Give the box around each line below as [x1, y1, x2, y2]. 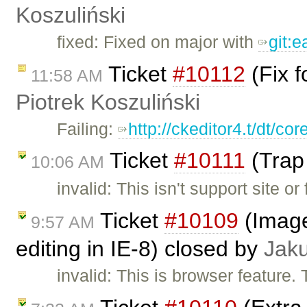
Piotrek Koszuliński [16, 89, 200, 114]
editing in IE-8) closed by [16, 236, 264, 262]
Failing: [57, 119, 119, 138]
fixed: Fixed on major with [57, 32, 259, 51]
